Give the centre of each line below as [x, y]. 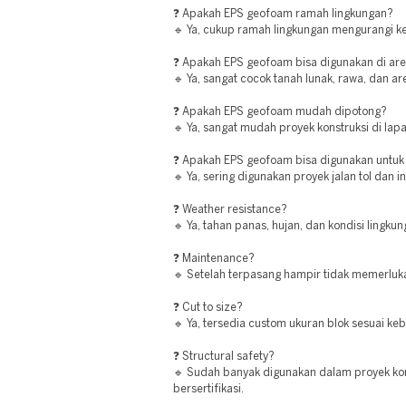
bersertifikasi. [208, 389]
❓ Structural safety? [224, 357]
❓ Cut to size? [208, 308]
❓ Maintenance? [214, 259]
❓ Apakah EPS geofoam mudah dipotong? [280, 112]
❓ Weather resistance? [230, 210]
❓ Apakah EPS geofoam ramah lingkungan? [283, 14]
